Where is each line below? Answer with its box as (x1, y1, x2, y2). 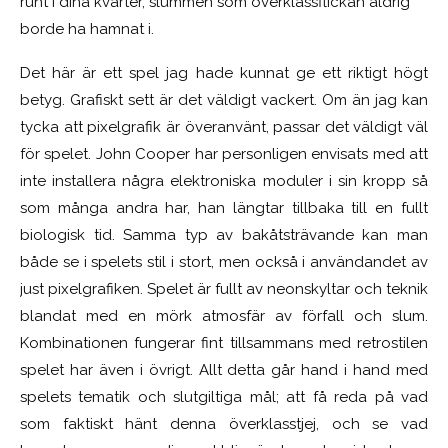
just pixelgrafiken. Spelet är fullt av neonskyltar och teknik (20, 279, 428, 298)
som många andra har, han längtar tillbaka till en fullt (20, 198, 428, 217)
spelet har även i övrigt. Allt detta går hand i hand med (20, 360, 428, 379)
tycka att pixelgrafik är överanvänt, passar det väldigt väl (20, 117, 428, 136)
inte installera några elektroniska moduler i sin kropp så (20, 171, 428, 190)
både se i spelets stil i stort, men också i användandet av (20, 252, 428, 271)
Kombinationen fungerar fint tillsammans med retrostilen (20, 333, 428, 352)
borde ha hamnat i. (20, 19, 154, 38)
